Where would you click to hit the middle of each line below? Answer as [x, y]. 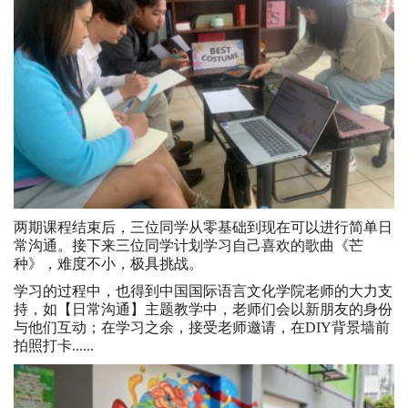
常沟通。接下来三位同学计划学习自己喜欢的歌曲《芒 [189, 245]
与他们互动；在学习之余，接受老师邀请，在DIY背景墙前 [202, 327]
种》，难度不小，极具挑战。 [108, 263]
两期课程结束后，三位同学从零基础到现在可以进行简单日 [203, 227]
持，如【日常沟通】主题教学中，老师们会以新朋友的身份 [203, 309]
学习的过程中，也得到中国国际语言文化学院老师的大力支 [203, 291]
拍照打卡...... [54, 345]
